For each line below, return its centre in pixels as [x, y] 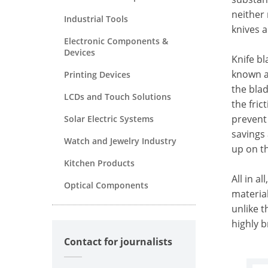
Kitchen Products [99, 163]
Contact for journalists [118, 241]
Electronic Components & [116, 41]
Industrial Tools [96, 19]
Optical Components [106, 185]
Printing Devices [97, 74]
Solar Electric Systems [109, 118]
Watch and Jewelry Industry [120, 141]
